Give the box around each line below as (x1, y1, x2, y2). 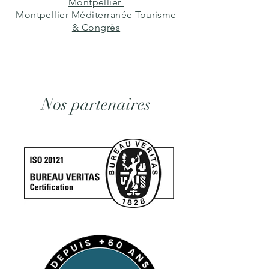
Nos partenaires (41, 94, 151, 115)
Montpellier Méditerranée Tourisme (16, 9, 177, 20)
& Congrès (71, 22, 121, 33)
